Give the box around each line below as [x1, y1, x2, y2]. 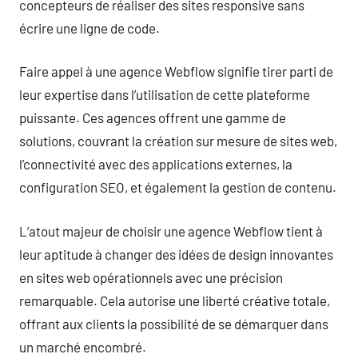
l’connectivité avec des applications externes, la [19, 156, 292, 172]
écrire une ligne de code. [19, 19, 160, 36]
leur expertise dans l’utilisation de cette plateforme [19, 86, 310, 102]
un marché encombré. [19, 338, 146, 355]
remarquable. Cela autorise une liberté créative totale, [19, 292, 330, 308]
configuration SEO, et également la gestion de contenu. [19, 179, 336, 195]
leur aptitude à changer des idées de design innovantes [19, 245, 333, 262]
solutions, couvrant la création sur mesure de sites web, [19, 133, 337, 149]
